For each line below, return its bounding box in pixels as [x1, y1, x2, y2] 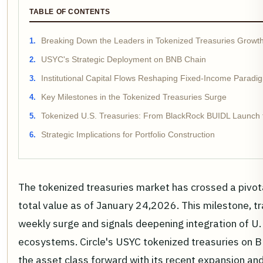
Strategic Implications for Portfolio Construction [41, 130, 215, 139]
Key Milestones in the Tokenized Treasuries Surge [41, 93, 227, 102]
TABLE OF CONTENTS [29, 8, 110, 16]
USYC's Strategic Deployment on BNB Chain [41, 55, 206, 64]
